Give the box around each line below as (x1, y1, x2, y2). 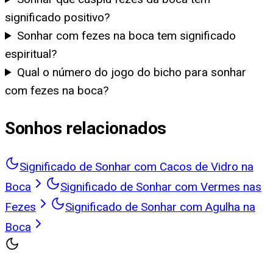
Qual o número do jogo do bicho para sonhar (17, 65, 247, 79)
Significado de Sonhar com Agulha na (65, 200, 255, 214)
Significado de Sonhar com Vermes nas (60, 180, 261, 194)
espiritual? (5, 46, 57, 61)
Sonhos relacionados (5, 118, 166, 138)
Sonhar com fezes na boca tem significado (17, 28, 236, 43)
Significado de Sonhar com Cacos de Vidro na (19, 160, 253, 174)
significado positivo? (5, 10, 110, 24)
